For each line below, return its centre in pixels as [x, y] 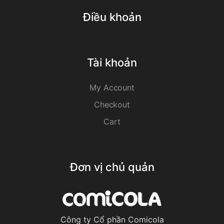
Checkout [112, 104]
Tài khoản [112, 62]
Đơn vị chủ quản [112, 167]
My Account [112, 87]
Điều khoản [112, 17]
